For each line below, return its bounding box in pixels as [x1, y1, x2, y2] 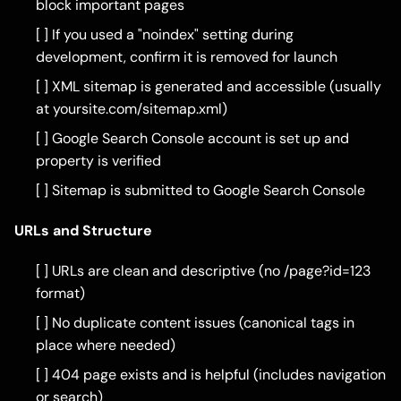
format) [36, 284, 85, 303]
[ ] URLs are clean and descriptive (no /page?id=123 [36, 261, 371, 281]
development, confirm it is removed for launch [36, 47, 337, 67]
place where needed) [36, 336, 175, 355]
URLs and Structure [14, 221, 152, 241]
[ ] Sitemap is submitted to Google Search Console [36, 181, 365, 200]
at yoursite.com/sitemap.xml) [36, 99, 227, 119]
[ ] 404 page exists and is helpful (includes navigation [36, 365, 386, 385]
